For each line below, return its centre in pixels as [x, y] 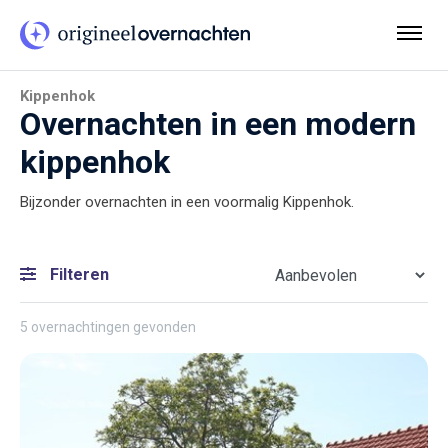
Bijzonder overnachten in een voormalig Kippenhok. [187, 202]
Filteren [77, 275]
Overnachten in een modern [218, 124]
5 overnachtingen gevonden [108, 327]
